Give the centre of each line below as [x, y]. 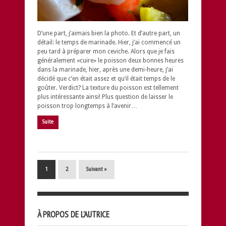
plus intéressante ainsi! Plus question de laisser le [105, 97]
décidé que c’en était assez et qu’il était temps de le [106, 78]
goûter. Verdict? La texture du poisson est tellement [108, 88]
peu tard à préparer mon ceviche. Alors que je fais [106, 51]
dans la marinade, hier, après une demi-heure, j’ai [105, 69]
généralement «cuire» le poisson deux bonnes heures [110, 60]
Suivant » [97, 169]
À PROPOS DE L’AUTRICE [73, 214]
